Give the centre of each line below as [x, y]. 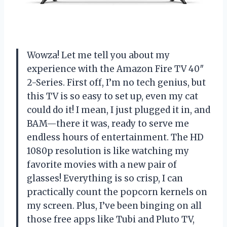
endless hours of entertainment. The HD [115, 137]
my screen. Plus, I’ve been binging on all [114, 205]
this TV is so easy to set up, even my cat [112, 96]
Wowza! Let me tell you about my [98, 55]
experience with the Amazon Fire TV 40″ [116, 69]
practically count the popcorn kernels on [117, 192]
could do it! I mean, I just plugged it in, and [119, 110]
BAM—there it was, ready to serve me [108, 123]
